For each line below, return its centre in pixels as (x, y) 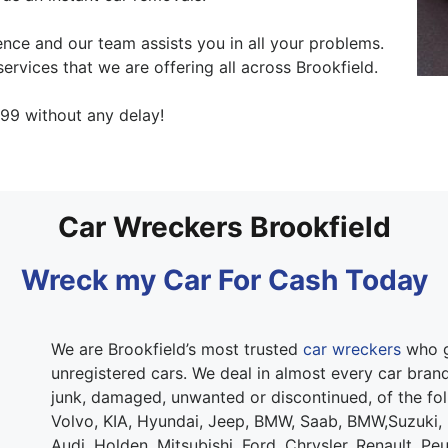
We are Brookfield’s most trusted (176, 348)
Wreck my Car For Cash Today (224, 279)
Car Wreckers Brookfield (224, 226)
